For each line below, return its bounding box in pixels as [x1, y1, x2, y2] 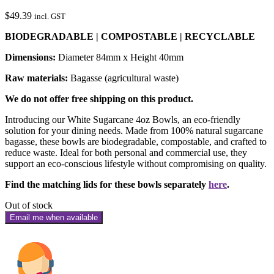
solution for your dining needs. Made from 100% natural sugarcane [5, 125, 263, 136]
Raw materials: [5, 73, 68, 84]
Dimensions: [5, 52, 56, 63]
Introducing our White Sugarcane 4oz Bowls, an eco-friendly [5, 114, 240, 125]
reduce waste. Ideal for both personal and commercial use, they [5, 147, 247, 158]
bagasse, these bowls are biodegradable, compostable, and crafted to [5, 136, 267, 147]
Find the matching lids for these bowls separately [5, 179, 209, 190]
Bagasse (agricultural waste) [68, 73, 179, 84]
